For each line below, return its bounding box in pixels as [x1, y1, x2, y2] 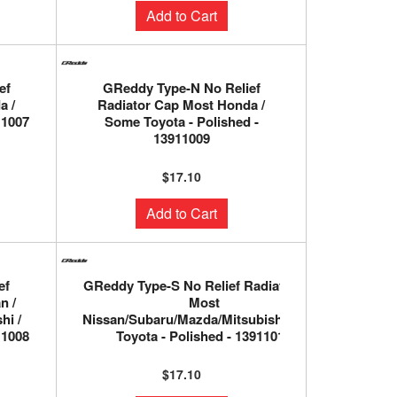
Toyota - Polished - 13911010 [116, 326, 292, 346]
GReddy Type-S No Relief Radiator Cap [82, 276, 325, 295]
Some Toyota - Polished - [104, 112, 259, 131]
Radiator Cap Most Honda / [97, 95, 266, 114]
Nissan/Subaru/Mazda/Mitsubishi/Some [82, 309, 326, 329]
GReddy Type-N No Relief [102, 78, 261, 97]
